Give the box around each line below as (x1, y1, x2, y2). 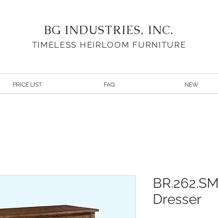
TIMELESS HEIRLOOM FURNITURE (32, 40, 186, 50)
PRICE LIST (12, 81, 42, 88)
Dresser (153, 191, 201, 207)
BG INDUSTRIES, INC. (44, 22, 174, 37)
